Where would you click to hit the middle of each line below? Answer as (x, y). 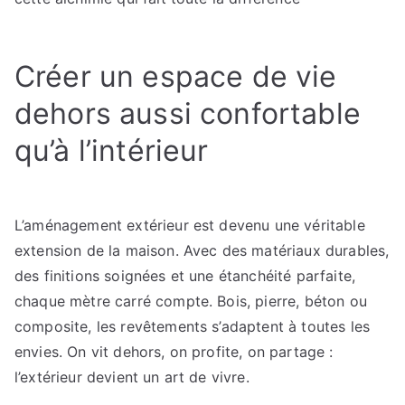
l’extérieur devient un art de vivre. (132, 377)
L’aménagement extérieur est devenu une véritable (190, 225)
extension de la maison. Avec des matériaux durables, (202, 250)
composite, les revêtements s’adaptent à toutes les (193, 326)
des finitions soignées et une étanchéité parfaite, (185, 276)
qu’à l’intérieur (112, 151)
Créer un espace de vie (176, 76)
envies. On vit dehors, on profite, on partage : (174, 352)
